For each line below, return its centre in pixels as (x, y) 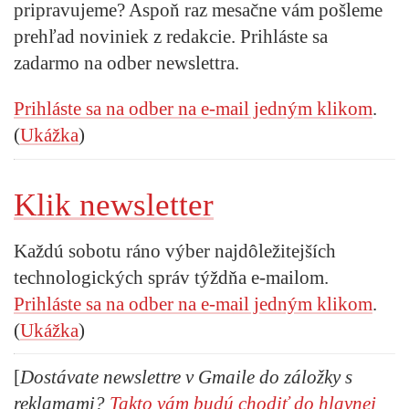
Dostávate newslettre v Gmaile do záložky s (186, 377)
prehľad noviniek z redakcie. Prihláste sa (171, 37)
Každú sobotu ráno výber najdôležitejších (175, 251)
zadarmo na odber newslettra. (126, 63)
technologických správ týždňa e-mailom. (171, 277)
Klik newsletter (114, 204)
